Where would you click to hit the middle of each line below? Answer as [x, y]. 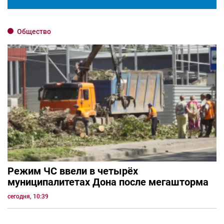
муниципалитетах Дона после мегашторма [108, 182]
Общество [34, 32]
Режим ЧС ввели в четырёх [73, 171]
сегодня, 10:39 [28, 196]
